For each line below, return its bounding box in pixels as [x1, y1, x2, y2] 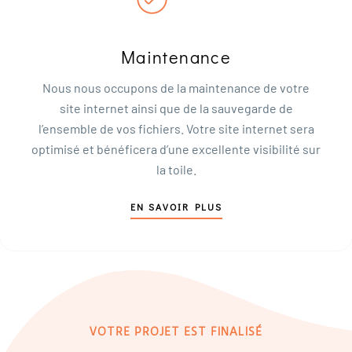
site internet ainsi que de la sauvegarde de [59, 100, 293, 115]
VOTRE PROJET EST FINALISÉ [90, 324, 262, 338]
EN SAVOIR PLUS [130, 200, 222, 213]
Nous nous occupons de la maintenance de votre [42, 79, 310, 95]
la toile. [156, 161, 196, 177]
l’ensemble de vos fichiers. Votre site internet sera [38, 120, 314, 136]
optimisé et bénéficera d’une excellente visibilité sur [31, 141, 321, 156]
